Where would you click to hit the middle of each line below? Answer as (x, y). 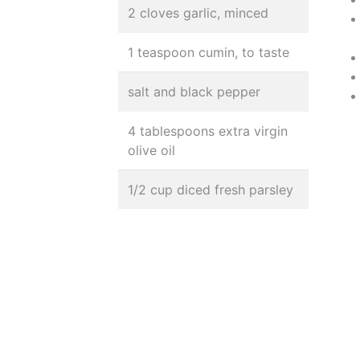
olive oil (151, 150)
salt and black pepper (194, 92)
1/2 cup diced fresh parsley (211, 190)
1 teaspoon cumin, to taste (209, 52)
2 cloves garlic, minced (198, 13)
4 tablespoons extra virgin (208, 131)
